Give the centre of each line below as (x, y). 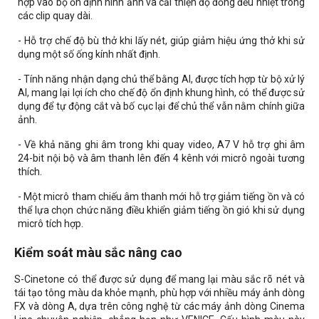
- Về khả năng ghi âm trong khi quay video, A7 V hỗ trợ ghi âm (161, 145)
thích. (30, 172)
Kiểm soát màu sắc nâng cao (98, 253)
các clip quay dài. (55, 16)
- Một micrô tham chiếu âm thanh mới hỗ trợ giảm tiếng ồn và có (161, 197)
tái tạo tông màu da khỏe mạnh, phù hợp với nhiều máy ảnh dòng (159, 293)
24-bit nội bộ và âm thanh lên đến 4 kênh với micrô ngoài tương (161, 158)
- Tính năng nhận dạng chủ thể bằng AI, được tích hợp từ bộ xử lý (161, 79)
